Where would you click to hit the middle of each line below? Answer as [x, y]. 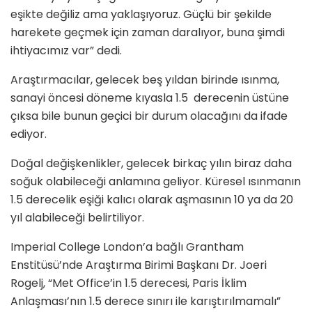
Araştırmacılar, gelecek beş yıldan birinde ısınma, [145, 79]
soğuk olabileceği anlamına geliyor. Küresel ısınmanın [156, 181]
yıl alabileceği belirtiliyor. [77, 217]
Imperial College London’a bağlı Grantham [127, 247]
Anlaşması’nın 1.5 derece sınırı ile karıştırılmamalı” [146, 301]
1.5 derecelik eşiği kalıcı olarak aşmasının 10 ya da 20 [152, 199]
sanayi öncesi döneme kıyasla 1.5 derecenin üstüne [150, 97]
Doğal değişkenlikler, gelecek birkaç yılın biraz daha [151, 163]
